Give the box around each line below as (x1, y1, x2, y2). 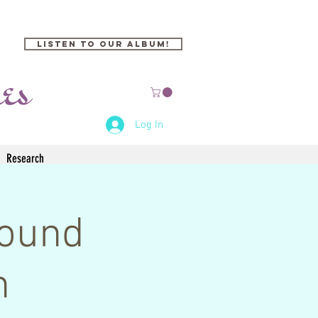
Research (6, 150, 44, 165)
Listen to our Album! (36, 39, 170, 49)
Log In (135, 118, 164, 131)
